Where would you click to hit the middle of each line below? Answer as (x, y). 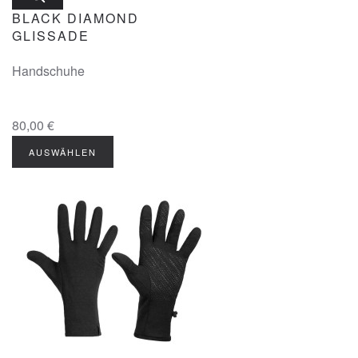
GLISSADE (51, 36)
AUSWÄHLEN (63, 152)
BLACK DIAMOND (76, 18)
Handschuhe (48, 71)
